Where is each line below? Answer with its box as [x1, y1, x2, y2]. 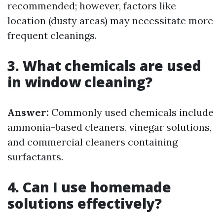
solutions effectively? [7, 194, 162, 213]
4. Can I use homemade [7, 178, 171, 196]
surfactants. [7, 150, 63, 163]
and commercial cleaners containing [7, 136, 178, 148]
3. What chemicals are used [7, 56, 201, 75]
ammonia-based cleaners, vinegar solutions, [7, 121, 212, 133]
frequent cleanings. [7, 29, 97, 41]
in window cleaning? [7, 73, 152, 91]
